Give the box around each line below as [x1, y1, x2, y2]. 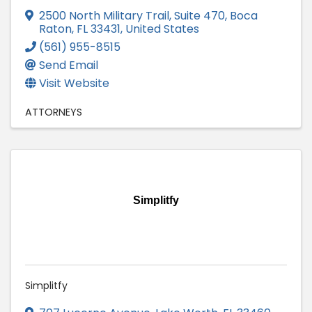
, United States [120, 21, 199, 38]
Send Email [39, 57, 98, 74]
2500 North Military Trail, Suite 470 [39, 8, 225, 24]
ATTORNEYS [25, 105, 82, 120]
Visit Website [39, 75, 109, 92]
